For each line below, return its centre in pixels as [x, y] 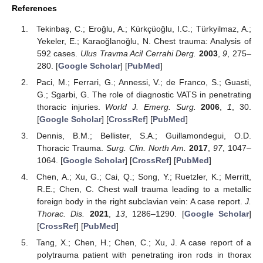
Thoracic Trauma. [71, 148]
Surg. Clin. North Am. [146, 148]
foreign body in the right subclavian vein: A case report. [141, 202]
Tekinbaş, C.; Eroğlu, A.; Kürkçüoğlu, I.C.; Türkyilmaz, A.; [144, 28]
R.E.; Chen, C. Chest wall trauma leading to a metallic [144, 189]
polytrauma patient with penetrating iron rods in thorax [144, 255]
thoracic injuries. [71, 107]
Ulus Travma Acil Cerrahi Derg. [139, 53]
